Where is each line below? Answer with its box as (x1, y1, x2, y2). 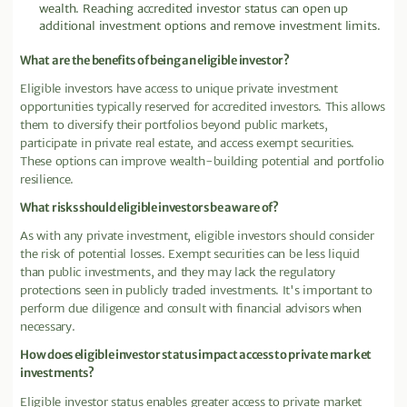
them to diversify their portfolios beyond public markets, (20, 116, 328, 133)
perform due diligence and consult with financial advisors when (20, 301, 362, 317)
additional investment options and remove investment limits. (39, 18, 381, 35)
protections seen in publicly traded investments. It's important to (20, 283, 372, 299)
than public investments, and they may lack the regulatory (20, 264, 335, 281)
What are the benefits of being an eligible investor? (20, 52, 290, 68)
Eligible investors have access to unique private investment (20, 80, 338, 96)
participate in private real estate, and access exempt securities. (20, 134, 354, 151)
